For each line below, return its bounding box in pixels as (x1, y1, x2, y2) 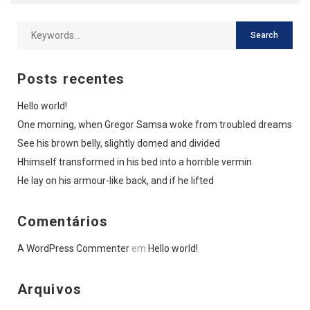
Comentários (17, 212, 109, 230)
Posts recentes (17, 70, 125, 87)
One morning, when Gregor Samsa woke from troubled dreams (17, 118, 292, 130)
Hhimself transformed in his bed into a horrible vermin (17, 156, 252, 167)
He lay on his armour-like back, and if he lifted (17, 174, 214, 186)
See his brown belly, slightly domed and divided (17, 137, 220, 149)
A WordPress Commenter (17, 242, 129, 254)
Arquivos (17, 280, 82, 298)
